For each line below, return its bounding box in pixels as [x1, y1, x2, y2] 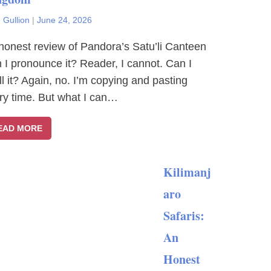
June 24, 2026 [37, 15, 92, 25]
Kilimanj [163, 163, 211, 181]
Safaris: [163, 207, 204, 224]
